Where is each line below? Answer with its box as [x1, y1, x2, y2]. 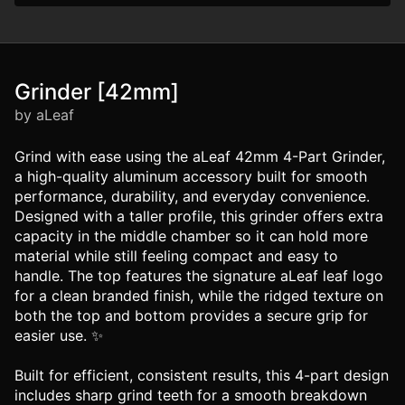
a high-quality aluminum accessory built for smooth [14, 167, 367, 185]
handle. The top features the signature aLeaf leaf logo [14, 267, 383, 285]
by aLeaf [14, 106, 74, 124]
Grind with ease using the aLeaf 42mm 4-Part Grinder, [14, 147, 385, 165]
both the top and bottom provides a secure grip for [14, 306, 368, 325]
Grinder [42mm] [14, 79, 179, 105]
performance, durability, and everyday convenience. [14, 187, 370, 205]
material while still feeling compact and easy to [14, 247, 338, 265]
